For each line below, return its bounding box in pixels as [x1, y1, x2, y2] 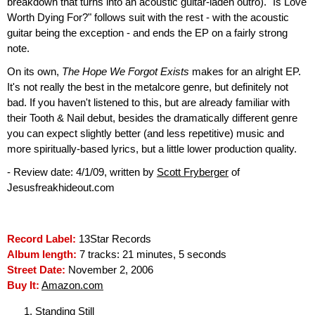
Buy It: [7, 280, 39, 292]
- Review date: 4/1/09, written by [7, 166, 157, 178]
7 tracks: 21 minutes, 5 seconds [77, 249, 226, 261]
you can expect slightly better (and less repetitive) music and [7, 127, 284, 139]
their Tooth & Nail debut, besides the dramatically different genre [7, 112, 297, 124]
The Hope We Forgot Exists [62, 65, 189, 77]
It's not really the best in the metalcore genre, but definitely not [7, 81, 288, 93]
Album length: [7, 249, 77, 261]
